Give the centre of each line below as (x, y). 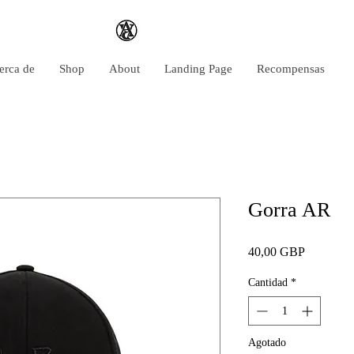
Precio (320, 251)
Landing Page (198, 69)
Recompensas (291, 69)
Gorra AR (289, 210)
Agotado (267, 343)
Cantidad (268, 282)
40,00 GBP (277, 252)
